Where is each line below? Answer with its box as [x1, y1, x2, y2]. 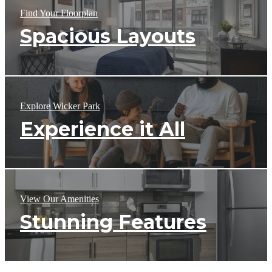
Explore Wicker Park [20, 101, 100, 112]
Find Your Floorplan [20, 8, 98, 19]
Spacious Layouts [20, 24, 195, 49]
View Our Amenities [20, 194, 99, 205]
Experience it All [20, 117, 185, 141]
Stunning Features [20, 210, 206, 234]
